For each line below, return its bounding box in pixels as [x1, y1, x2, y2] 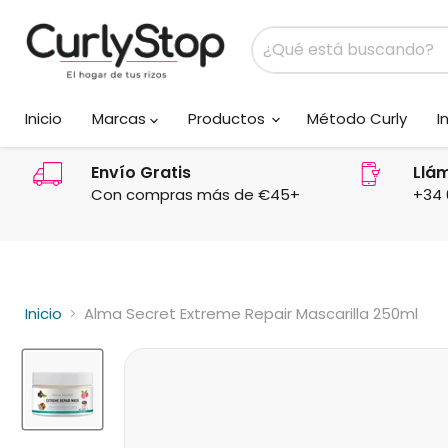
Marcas [92, 107, 150, 129]
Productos [188, 107, 269, 129]
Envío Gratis [91, 160, 191, 184]
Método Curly [307, 107, 407, 129]
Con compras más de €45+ [91, 183, 300, 205]
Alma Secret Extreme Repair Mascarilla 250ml [84, 302, 418, 324]
